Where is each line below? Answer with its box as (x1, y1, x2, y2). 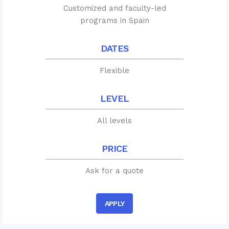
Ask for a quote (85, 166, 144, 176)
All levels (97, 116, 132, 126)
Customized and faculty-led (63, 4, 166, 13)
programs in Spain (80, 16, 149, 26)
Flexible (100, 66, 129, 76)
